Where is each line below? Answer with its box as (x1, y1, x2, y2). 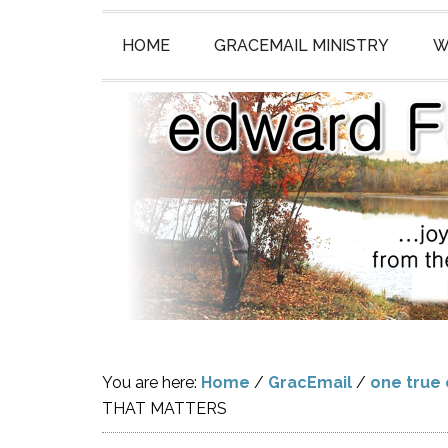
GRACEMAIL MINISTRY (214, 36, 389, 55)
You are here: (102, 373, 201, 392)
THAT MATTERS (102, 399, 227, 418)
